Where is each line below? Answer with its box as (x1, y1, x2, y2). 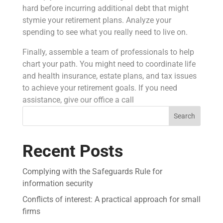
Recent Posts (22, 140, 123, 161)
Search (174, 111, 196, 120)
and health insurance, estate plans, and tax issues (22, 71, 197, 81)
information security (22, 178, 93, 188)
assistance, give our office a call (22, 95, 134, 105)
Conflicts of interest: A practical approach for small (22, 194, 201, 204)
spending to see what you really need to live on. (22, 27, 188, 37)
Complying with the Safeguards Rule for (22, 166, 162, 176)
